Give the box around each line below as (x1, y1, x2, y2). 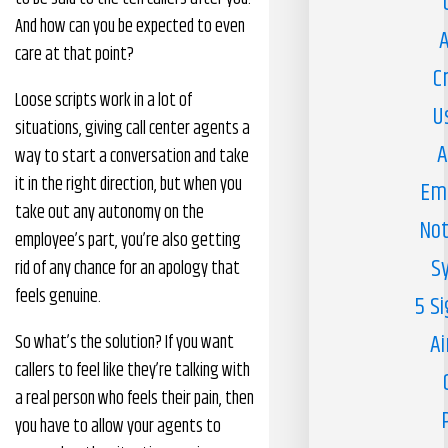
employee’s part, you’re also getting (15, 227, 241, 255)
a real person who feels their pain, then (15, 385, 254, 413)
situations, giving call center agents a (15, 115, 250, 143)
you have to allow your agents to (15, 413, 221, 441)
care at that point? (15, 41, 134, 69)
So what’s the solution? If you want (15, 329, 234, 357)
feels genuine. (15, 283, 101, 311)
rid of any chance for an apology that (15, 255, 240, 283)
